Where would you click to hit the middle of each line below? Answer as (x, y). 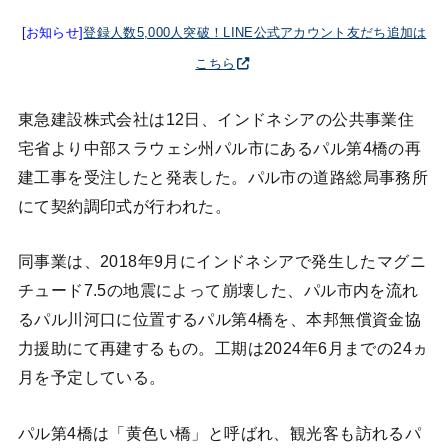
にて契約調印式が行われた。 (124, 205)
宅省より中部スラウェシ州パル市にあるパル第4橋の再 (219, 147)
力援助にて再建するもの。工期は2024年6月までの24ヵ (223, 348)
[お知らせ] (52, 33)
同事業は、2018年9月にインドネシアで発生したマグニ (222, 261)
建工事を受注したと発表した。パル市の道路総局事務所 (223, 176)
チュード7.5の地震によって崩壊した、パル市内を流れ (218, 290)
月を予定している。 (91, 377)
